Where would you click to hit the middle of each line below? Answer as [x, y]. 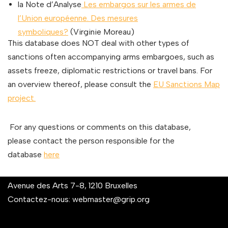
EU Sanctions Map [187, 84]
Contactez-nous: [40, 199]
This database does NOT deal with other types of [98, 43]
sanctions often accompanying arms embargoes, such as [111, 57]
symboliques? [43, 32]
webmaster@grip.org [111, 199]
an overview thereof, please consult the [80, 84]
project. [22, 98]
